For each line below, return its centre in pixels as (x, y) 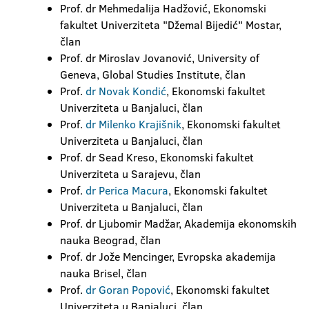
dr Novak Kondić (126, 91)
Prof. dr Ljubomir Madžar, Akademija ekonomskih (178, 223)
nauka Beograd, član (110, 240)
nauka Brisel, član (103, 273)
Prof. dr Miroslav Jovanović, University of (160, 58)
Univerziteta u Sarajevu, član (130, 174)
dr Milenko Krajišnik (133, 124)
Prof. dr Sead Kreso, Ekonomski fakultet (157, 157)
